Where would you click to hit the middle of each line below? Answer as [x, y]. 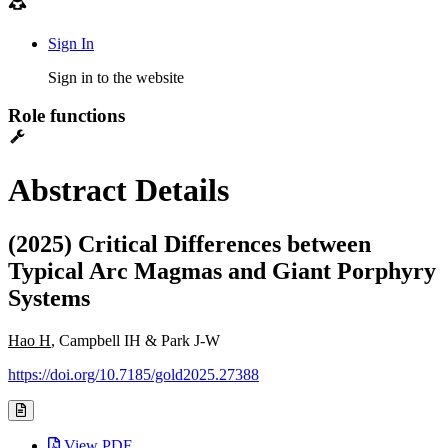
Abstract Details [118, 190]
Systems [49, 297]
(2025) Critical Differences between [189, 243]
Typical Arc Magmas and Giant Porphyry [222, 270]
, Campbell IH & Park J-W [135, 340]
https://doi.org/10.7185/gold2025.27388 [133, 374]
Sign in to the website [116, 77]
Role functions [66, 116]
